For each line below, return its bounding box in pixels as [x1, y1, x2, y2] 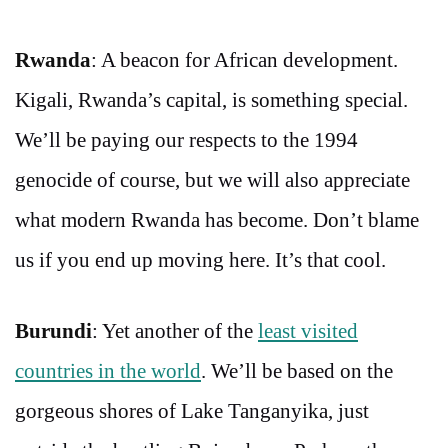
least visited [258, 319, 358, 343]
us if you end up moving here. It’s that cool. [15, 247, 386, 272]
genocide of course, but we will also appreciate [15, 167, 410, 192]
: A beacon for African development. [91, 47, 398, 72]
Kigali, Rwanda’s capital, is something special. [15, 87, 408, 112]
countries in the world [15, 359, 201, 383]
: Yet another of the [92, 319, 258, 343]
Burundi [15, 319, 92, 343]
